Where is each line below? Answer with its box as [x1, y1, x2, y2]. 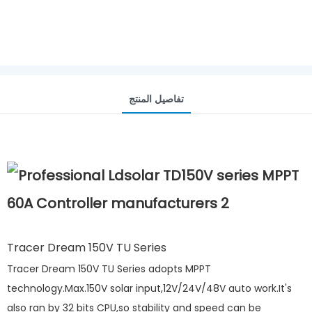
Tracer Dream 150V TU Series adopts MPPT [7, 261, 211, 276]
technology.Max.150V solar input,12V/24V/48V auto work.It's [7, 281, 292, 295]
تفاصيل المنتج [128, 91, 184, 106]
